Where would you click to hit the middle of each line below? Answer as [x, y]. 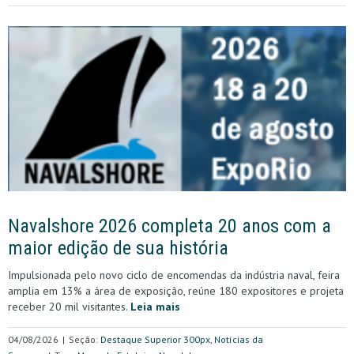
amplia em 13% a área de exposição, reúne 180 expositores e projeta [176, 290]
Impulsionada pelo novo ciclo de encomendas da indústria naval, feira [174, 275]
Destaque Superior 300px [155, 339]
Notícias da [239, 339]
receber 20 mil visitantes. [69, 306]
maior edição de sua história [118, 248]
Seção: [85, 339]
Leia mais [155, 306]
